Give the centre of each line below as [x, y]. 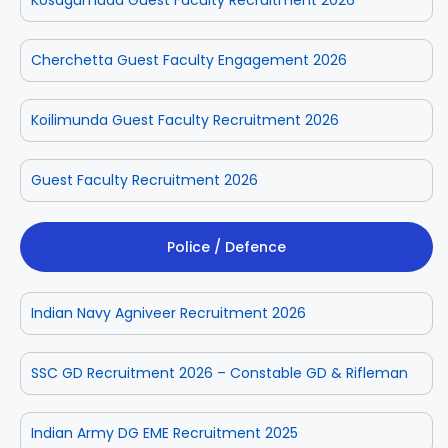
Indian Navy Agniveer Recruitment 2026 [168, 312]
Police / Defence [226, 246]
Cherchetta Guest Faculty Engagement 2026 [189, 59]
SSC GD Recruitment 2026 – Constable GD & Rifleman [219, 372]
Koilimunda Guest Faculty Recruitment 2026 [185, 119]
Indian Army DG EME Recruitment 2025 [164, 432]
